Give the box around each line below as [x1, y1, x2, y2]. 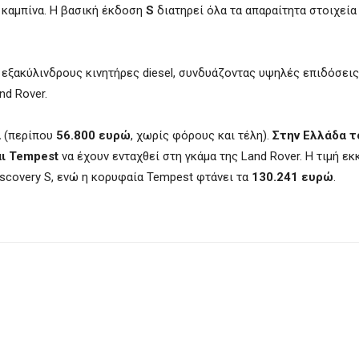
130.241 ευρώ [252, 170, 333, 184]
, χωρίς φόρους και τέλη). [131, 128, 272, 143]
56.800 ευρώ [56, 128, 131, 143]
